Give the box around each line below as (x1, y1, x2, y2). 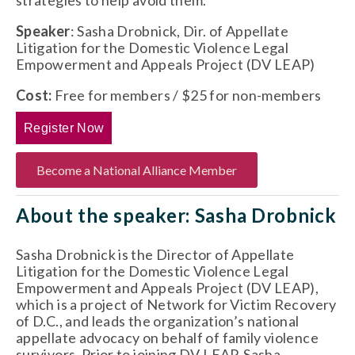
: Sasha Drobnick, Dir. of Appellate (70, 22, 289, 40)
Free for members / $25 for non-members (52, 86, 322, 105)
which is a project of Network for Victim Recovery (16, 296, 337, 314)
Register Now (24, 121, 105, 136)
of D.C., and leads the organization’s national (16, 312, 300, 330)
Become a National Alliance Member (36, 162, 237, 178)
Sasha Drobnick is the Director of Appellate (16, 246, 295, 264)
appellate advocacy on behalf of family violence (16, 329, 319, 347)
